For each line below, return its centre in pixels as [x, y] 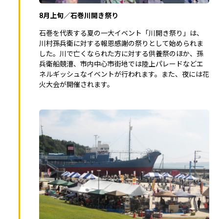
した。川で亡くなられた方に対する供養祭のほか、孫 [121, 54]
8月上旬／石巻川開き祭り [79, 15]
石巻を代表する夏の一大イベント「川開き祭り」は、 [121, 33]
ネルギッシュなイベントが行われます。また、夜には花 [124, 74]
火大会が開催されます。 [77, 84]
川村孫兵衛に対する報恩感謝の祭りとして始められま [121, 43]
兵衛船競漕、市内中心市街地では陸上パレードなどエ [121, 64]
